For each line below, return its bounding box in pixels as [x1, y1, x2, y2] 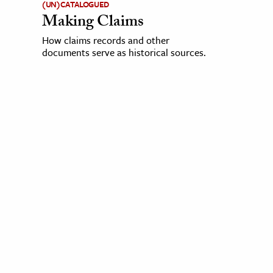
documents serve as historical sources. [41, 45, 206, 60]
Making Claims [41, 10, 144, 37]
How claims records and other [41, 33, 169, 48]
